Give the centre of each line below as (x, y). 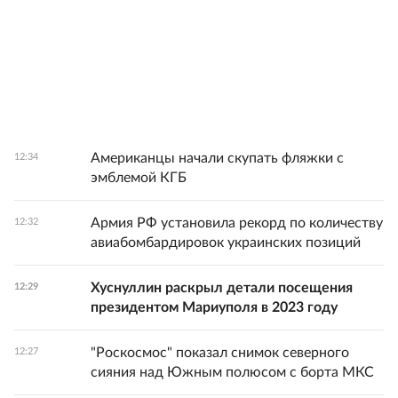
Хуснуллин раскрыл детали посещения (222, 288)
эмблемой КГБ (139, 178)
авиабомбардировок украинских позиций (226, 243)
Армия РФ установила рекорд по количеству (237, 223)
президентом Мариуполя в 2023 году (214, 307)
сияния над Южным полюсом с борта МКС (232, 372)
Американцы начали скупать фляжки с (217, 158)
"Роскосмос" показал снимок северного (220, 353)
